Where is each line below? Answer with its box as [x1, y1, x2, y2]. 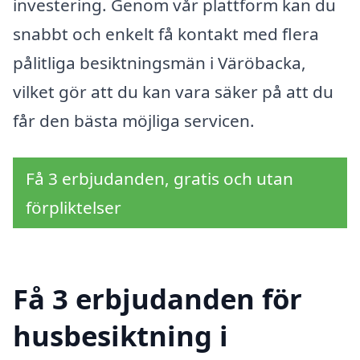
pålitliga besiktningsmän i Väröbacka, [13, 51, 306, 75]
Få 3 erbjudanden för [13, 279, 302, 317]
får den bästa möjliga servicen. [13, 109, 255, 133]
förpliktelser [26, 195, 121, 219]
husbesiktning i [13, 316, 228, 354]
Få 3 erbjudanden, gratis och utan [26, 166, 293, 190]
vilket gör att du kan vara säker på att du [13, 80, 333, 104]
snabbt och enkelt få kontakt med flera [13, 22, 319, 46]
